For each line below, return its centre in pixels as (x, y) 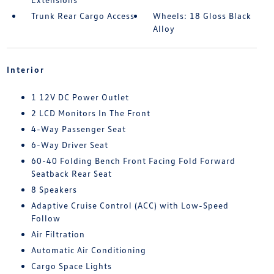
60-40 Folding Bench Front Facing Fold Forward (133, 161)
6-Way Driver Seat (69, 145)
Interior (25, 70)
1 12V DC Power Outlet (80, 97)
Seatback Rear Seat (71, 174)
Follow (46, 218)
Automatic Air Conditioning (88, 250)
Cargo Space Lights (71, 266)
